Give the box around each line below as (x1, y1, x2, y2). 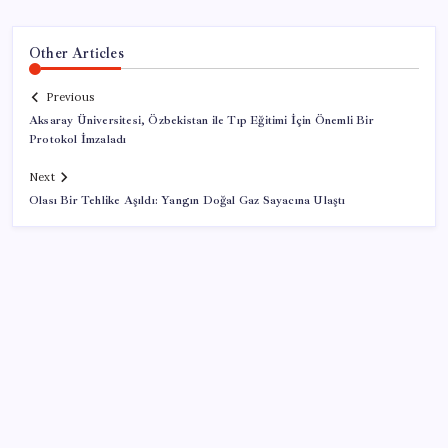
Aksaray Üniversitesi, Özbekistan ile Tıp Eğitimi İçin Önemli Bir (29, 113, 374, 129)
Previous (46, 90, 94, 105)
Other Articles (29, 43, 124, 62)
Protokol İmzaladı (29, 132, 127, 148)
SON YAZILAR (29, 414, 137, 433)
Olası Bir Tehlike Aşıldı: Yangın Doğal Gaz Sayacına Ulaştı (29, 193, 346, 209)
